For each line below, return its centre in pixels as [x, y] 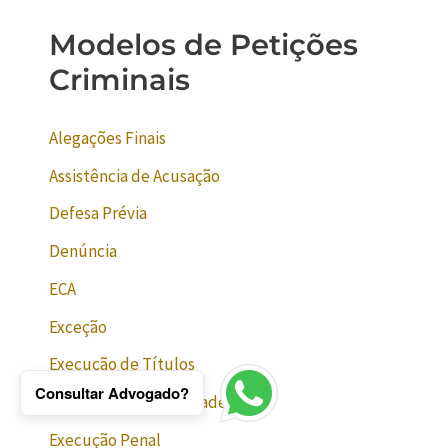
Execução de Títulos [122, 364]
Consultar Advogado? [112, 393]
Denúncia [83, 251]
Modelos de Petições [204, 44]
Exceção [78, 326]
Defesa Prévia [98, 213]
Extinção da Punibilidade [138, 402]
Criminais [120, 79]
